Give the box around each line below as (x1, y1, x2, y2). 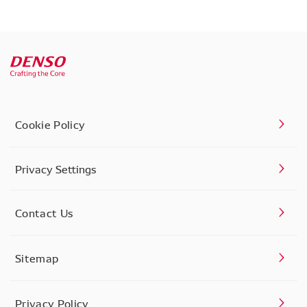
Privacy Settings (15, 160, 97, 176)
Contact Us (15, 204, 74, 220)
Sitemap (15, 249, 59, 265)
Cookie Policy (15, 116, 86, 132)
